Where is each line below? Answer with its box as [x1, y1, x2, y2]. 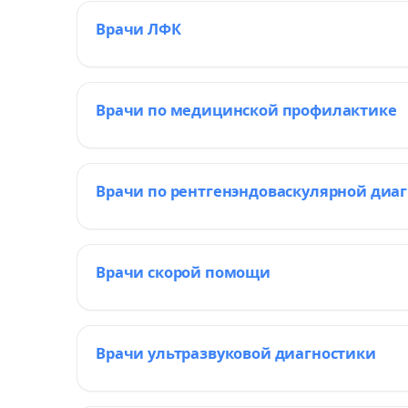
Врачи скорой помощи [96, 261, 270, 282]
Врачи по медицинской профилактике [96, 99, 397, 120]
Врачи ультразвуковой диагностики [96, 342, 376, 363]
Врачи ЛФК [96, 18, 181, 39]
